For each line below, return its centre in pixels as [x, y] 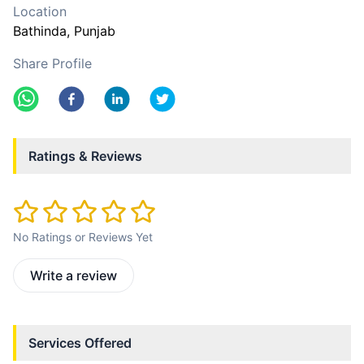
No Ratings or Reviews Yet [83, 237]
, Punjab [91, 31]
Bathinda [40, 31]
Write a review [74, 276]
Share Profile [52, 63]
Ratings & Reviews [85, 156]
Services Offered [80, 343]
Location [40, 11]
